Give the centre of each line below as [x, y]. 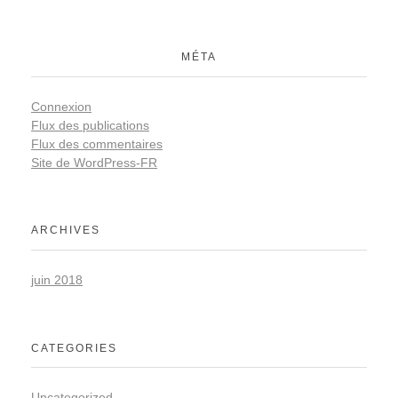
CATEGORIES [74, 348]
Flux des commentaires [97, 143]
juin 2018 [57, 279]
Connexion [61, 106]
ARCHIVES [66, 231]
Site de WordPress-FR [94, 162]
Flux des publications [90, 125]
